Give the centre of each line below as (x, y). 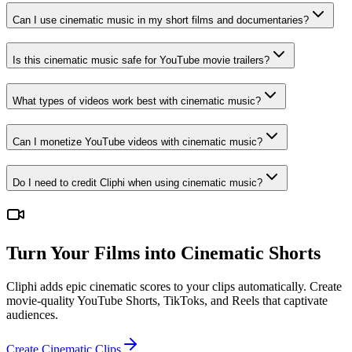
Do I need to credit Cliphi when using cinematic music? (137, 182)
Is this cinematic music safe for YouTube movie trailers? (141, 60)
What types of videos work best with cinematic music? (137, 101)
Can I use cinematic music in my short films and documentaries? (161, 20)
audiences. (32, 315)
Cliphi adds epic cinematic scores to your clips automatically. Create (174, 287)
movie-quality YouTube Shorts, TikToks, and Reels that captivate (167, 301)
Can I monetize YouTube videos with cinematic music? (137, 141)
